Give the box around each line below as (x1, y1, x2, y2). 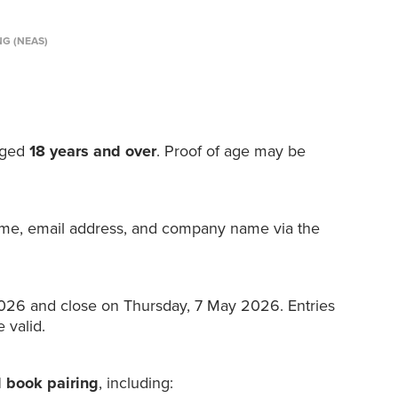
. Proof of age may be (156, 141, 306, 162)
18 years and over (29, 141, 157, 162)
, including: (99, 373, 174, 394)
